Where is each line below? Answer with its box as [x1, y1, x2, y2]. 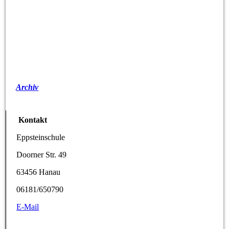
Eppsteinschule [16, 133, 65, 142]
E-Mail [16, 202, 39, 212]
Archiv [16, 83, 39, 92]
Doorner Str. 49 [16, 150, 67, 159]
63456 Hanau [16, 168, 61, 177]
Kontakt [18, 116, 48, 125]
